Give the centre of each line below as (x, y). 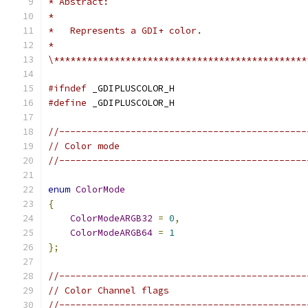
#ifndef (67, 88)
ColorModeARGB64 (111, 233)
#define (67, 103)
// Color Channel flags (109, 290)
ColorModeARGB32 (111, 218)
